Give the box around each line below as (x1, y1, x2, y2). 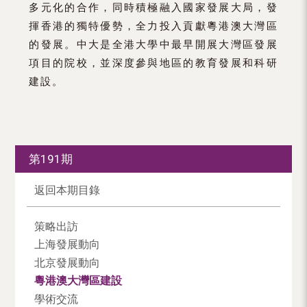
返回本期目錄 (34, 182, 100, 197)
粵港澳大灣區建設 (34, 273, 122, 288)
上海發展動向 (34, 237, 100, 251)
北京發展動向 (34, 255, 100, 269)
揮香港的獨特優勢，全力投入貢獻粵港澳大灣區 (29, 19, 278, 32)
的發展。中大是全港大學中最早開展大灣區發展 (29, 37, 278, 51)
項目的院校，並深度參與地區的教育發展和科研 (29, 56, 278, 69)
